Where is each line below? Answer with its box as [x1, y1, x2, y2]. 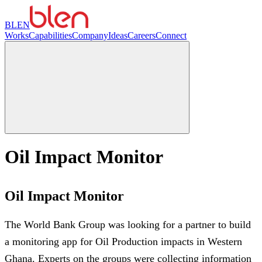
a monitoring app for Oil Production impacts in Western [5, 236, 242, 248]
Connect [156, 30, 187, 40]
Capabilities [29, 30, 72, 40]
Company [72, 30, 108, 40]
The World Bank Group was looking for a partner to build [5, 219, 251, 231]
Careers [127, 30, 156, 40]
